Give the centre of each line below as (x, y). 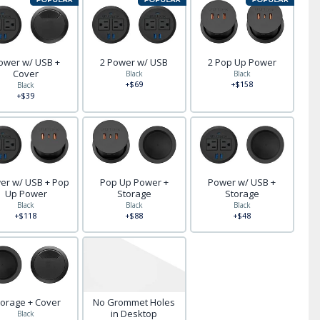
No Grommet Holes (134, 302)
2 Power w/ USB (134, 62)
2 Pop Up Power (242, 62)
